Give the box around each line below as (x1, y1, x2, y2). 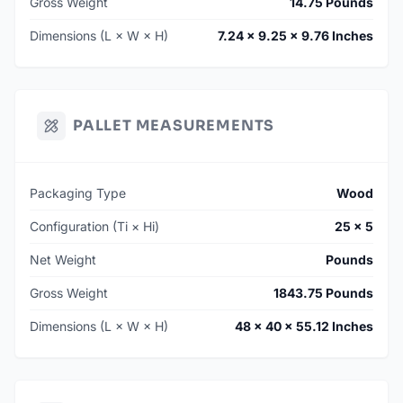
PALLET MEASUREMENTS (73, 116, 275, 136)
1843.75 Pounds (273, 285, 373, 301)
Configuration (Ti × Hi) (30, 219, 159, 235)
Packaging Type (30, 185, 126, 201)
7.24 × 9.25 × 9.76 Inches (218, 28, 373, 44)
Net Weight (30, 252, 96, 268)
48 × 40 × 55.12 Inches (235, 318, 373, 335)
